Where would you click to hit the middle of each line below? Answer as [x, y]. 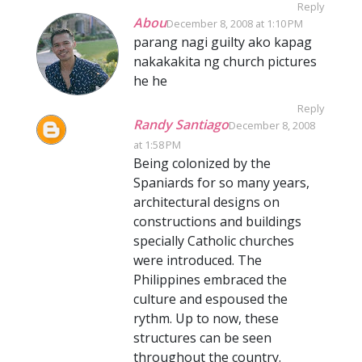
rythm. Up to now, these [206, 318]
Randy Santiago [181, 124]
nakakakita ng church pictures [225, 61]
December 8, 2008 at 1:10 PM [235, 23]
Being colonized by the [202, 163]
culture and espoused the [210, 299]
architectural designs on [206, 202]
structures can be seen [202, 338]
